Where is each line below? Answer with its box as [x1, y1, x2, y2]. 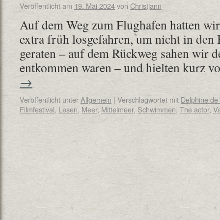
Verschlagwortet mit [117, 94, 179, 105]
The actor [180, 104, 209, 114]
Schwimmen [137, 104, 176, 114]
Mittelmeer [101, 104, 134, 114]
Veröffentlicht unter [20, 94, 79, 105]
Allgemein [81, 94, 111, 105]
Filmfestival [20, 104, 55, 114]
